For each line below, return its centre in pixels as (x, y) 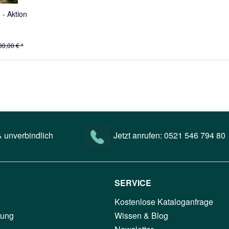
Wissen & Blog (141, 216)
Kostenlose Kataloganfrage (164, 202)
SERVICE (133, 183)
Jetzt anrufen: (139, 135)
